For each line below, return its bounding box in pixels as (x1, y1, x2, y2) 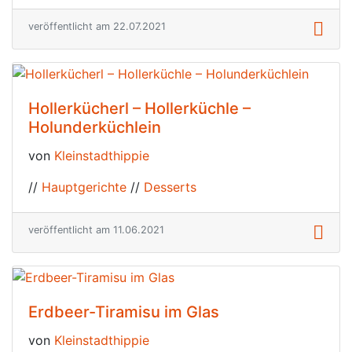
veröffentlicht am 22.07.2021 (28, 20, 166, 33)
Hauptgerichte (42, 178, 126, 195)
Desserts (144, 178, 196, 195)
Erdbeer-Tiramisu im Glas (28, 302, 219, 321)
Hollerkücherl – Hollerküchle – (28, 98, 251, 118)
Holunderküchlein (28, 117, 161, 137)
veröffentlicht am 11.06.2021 (28, 223, 164, 236)
